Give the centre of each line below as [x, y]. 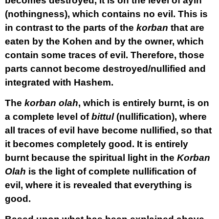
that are [186, 28]
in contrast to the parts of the [71, 28]
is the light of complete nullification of [111, 171]
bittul [103, 117]
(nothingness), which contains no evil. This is [106, 14]
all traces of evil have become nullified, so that [108, 130]
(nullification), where [160, 117]
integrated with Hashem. [59, 82]
